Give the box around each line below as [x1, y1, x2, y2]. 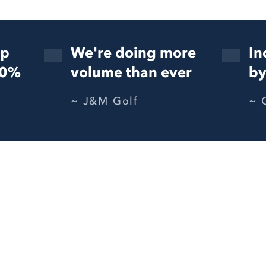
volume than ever [71, 63, 192, 83]
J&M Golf [83, 94, 139, 109]
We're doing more [71, 43, 196, 63]
